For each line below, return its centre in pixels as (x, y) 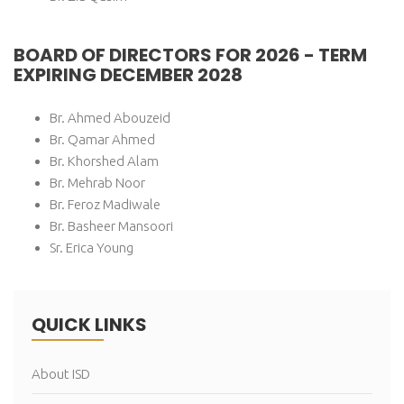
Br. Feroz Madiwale (105, 205)
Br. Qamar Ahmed (102, 140)
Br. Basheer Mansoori (111, 226)
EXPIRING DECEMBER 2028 (128, 75)
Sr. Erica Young (92, 248)
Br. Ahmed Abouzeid (110, 118)
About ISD (61, 374)
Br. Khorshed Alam (104, 161)
